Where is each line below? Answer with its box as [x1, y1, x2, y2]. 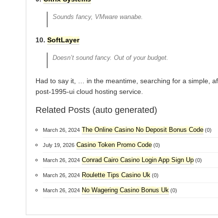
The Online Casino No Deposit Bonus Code [81, 126, 203, 133]
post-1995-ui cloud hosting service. [35, 88, 143, 95]
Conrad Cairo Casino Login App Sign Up [81, 156, 194, 163]
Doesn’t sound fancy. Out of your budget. [53, 54, 169, 61]
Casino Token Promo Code [76, 141, 152, 148]
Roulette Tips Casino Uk [81, 171, 150, 179]
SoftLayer [47, 36, 79, 44]
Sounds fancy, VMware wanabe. [53, 13, 144, 20]
